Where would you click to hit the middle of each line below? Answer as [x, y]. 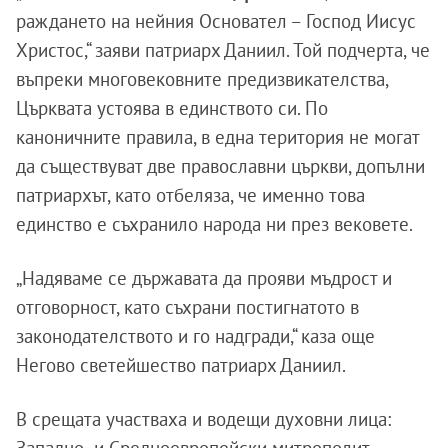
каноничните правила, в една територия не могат [217, 136]
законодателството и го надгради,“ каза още [195, 335]
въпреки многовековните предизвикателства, [202, 78]
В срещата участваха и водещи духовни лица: [203, 418]
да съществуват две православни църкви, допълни [220, 165]
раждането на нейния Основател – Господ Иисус [216, 20]
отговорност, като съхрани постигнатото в [187, 306]
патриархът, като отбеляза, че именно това [190, 194]
